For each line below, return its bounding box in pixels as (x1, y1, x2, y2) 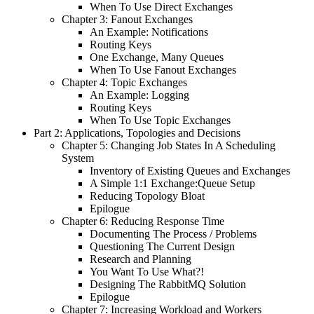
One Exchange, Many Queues (90, 50, 224, 63)
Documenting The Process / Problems (90, 227, 257, 240)
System (62, 151, 94, 164)
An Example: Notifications (90, 25, 208, 38)
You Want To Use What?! (90, 265, 204, 278)
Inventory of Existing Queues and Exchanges (90, 164, 290, 177)
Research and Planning (90, 252, 191, 265)
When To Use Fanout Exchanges (90, 63, 236, 76)
